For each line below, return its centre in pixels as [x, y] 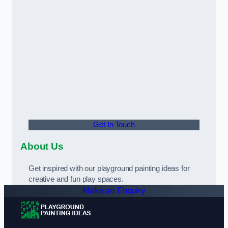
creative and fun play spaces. [76, 179]
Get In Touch [114, 124]
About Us [42, 147]
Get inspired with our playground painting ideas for [109, 168]
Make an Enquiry [114, 190]
